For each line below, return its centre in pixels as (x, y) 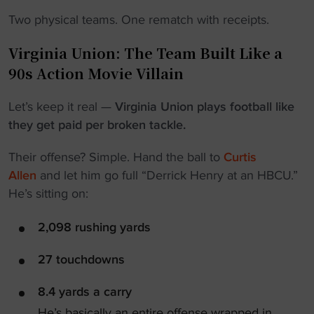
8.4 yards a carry (85, 292)
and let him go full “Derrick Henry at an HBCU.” (167, 175)
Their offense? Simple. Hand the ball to (116, 157)
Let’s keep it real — (62, 107)
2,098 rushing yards (94, 227)
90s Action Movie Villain (96, 73)
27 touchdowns (81, 259)
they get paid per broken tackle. (97, 125)
